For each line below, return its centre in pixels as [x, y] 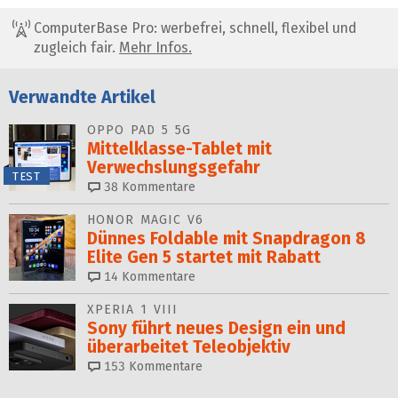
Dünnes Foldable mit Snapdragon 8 [227, 238]
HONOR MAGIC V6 [145, 219]
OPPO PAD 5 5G [139, 130]
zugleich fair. [76, 48]
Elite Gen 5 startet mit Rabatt [204, 257]
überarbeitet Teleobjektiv [189, 346]
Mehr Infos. [155, 48]
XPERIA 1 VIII [132, 309]
